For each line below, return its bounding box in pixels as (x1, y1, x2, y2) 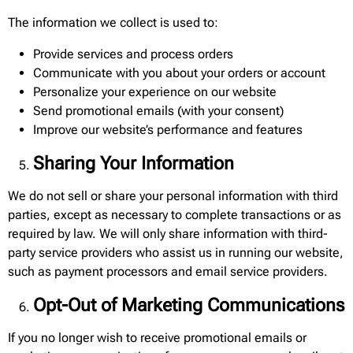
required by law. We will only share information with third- (8, 226, 328, 241)
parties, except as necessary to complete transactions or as (8, 207, 341, 222)
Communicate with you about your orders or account (33, 65, 325, 80)
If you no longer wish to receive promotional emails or (8, 330, 307, 345)
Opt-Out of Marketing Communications (33, 294, 344, 316)
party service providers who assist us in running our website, (8, 245, 344, 260)
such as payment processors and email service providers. (8, 264, 328, 279)
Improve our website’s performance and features (33, 122, 303, 137)
